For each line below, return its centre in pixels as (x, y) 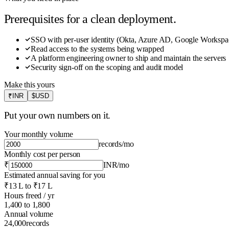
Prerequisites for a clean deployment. (90, 19)
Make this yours (29, 84)
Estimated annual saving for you (55, 175)
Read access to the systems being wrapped (97, 49)
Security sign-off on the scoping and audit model (107, 67)
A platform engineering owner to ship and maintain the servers (129, 58)
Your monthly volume (39, 134)
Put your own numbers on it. (57, 116)
